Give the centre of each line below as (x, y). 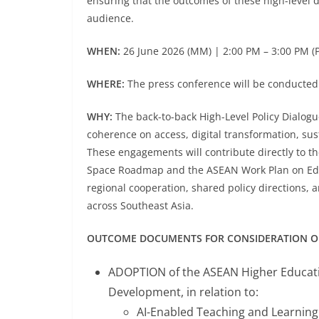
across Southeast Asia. (140, 206)
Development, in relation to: (183, 292)
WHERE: (106, 84)
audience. (110, 19)
